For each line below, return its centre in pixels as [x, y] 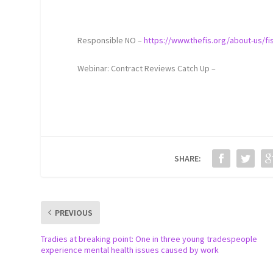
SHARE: [188, 158]
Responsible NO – [111, 41]
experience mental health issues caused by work [130, 250]
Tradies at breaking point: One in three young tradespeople [149, 239]
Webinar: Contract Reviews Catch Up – [147, 68]
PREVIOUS [74, 212]
